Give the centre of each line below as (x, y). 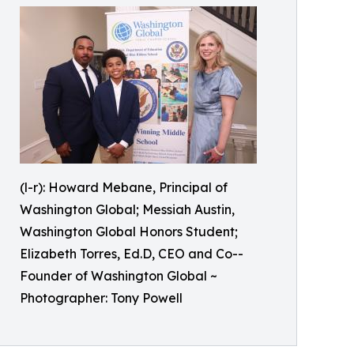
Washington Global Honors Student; (129, 232)
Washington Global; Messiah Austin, (127, 209)
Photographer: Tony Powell (101, 298)
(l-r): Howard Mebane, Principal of (124, 187)
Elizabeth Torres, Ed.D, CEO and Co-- (132, 254)
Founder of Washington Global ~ (119, 276)
